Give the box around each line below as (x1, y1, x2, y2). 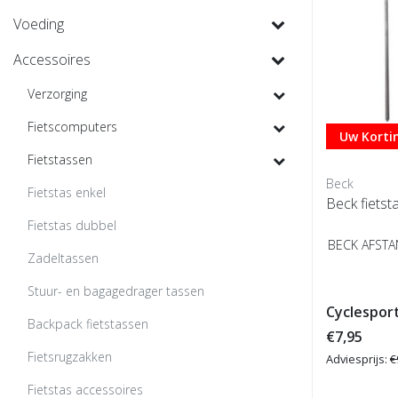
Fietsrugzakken (28, 348, 112, 365)
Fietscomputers (28, 118, 117, 135)
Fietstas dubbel (28, 217, 116, 234)
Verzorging (28, 85, 87, 102)
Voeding (13, 14, 64, 34)
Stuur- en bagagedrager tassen (28, 283, 204, 299)
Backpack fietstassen (28, 315, 148, 332)
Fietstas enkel (28, 184, 106, 201)
